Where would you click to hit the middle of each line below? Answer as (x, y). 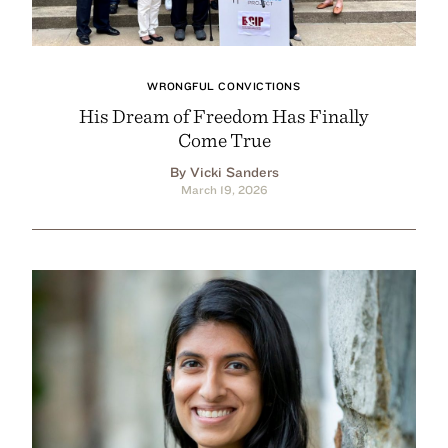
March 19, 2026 (224, 189)
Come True (224, 139)
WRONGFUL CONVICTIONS (224, 85)
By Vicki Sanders (224, 171)
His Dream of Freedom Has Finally (224, 115)
